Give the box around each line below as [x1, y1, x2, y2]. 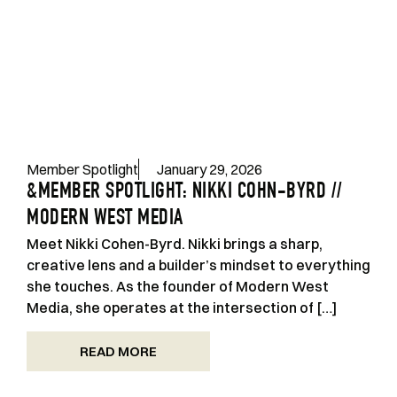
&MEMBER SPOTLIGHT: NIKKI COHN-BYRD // [27, 182, 343, 205]
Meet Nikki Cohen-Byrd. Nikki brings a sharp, [27, 235, 323, 253]
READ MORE [80, 342, 157, 360]
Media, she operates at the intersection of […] [27, 299, 337, 317]
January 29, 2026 [157, 160, 262, 179]
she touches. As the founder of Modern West [27, 277, 329, 296]
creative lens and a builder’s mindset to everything [27, 256, 370, 275]
